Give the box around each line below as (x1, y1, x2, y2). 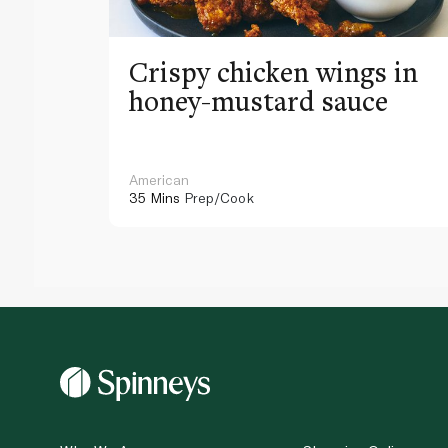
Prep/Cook (180, 188, 255, 206)
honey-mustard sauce (129, 81, 389, 119)
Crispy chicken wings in (129, 52, 419, 90)
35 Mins (129, 188, 181, 206)
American (129, 170, 190, 188)
